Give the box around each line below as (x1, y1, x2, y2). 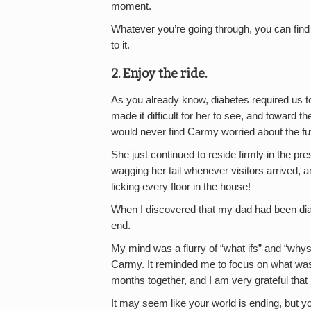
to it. (111, 40, 130, 51)
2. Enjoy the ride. (111, 66, 207, 82)
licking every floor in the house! (111, 180, 251, 192)
